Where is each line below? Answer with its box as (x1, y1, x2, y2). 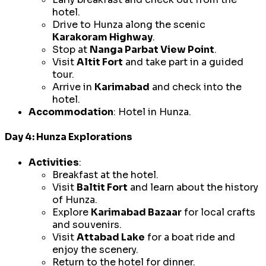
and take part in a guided (123, 56, 243, 69)
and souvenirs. (52, 218, 122, 231)
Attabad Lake (77, 230, 145, 243)
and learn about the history (128, 180, 258, 194)
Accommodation (28, 106, 113, 119)
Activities (28, 156, 79, 169)
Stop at (52, 43, 90, 56)
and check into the (150, 81, 242, 94)
